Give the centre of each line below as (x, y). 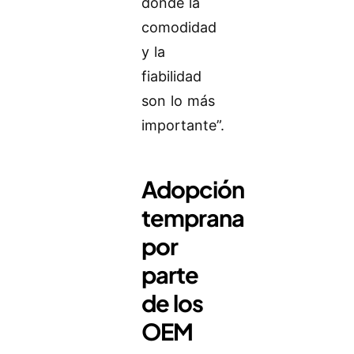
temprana (193, 217)
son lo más (179, 101)
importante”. (183, 126)
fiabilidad (172, 77)
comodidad (179, 28)
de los (173, 302)
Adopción (193, 188)
